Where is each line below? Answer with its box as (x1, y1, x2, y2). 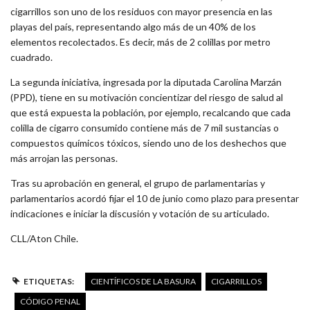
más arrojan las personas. (10, 152, 118, 165)
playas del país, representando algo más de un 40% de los (10, 21, 256, 33)
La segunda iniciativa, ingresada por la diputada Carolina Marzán (10, 76, 282, 89)
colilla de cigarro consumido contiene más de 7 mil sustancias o (10, 122, 279, 134)
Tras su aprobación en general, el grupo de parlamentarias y (10, 177, 265, 190)
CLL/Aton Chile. (10, 232, 78, 245)
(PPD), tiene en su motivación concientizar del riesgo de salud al (10, 91, 283, 104)
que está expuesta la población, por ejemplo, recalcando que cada (10, 107, 291, 119)
